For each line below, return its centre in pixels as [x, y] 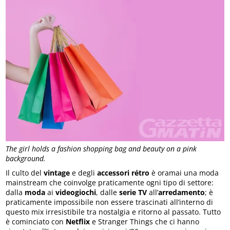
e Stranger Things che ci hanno [146, 222]
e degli [85, 173]
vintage [58, 173]
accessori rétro [123, 173]
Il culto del [25, 173]
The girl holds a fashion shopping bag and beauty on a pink [101, 149]
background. [26, 159]
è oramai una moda [184, 173]
